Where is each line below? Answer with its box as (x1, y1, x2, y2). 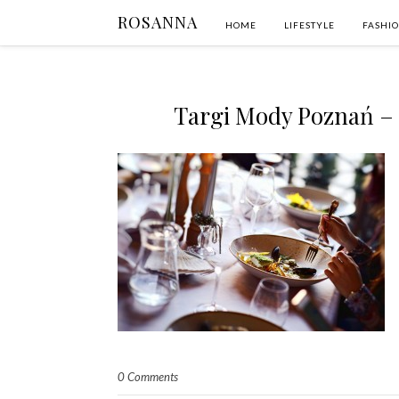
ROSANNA (118, 12, 198, 33)
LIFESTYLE (284, 20, 335, 30)
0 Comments (118, 370, 178, 384)
